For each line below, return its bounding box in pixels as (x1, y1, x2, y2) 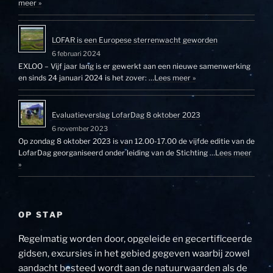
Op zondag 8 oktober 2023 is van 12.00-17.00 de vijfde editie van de (18, 136, 255, 146)
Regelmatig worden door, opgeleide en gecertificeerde (18, 233, 252, 245)
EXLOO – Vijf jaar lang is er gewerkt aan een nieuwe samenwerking (18, 61, 250, 71)
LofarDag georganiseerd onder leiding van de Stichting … (18, 147, 215, 157)
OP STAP (18, 209, 64, 219)
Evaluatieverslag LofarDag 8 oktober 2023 (52, 110, 200, 119)
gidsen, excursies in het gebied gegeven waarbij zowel (18, 248, 250, 260)
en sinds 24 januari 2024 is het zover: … (18, 73, 154, 82)
